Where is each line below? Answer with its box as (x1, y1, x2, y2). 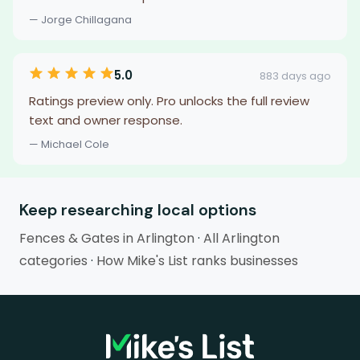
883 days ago (260, 67, 331, 84)
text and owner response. (29, 112, 182, 129)
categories (19, 252, 88, 270)
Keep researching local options (19, 199, 256, 220)
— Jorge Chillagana (29, 12, 132, 27)
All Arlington (203, 229, 280, 247)
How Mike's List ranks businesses (96, 252, 298, 270)
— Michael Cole (29, 137, 109, 152)
